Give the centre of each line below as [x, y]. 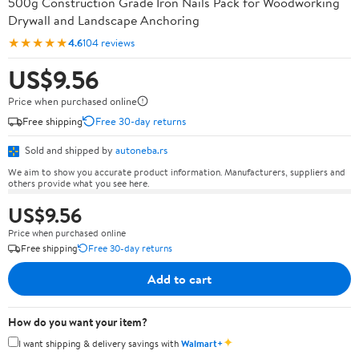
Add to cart [179, 278]
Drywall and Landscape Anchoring [104, 20]
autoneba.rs [141, 150]
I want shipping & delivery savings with [100, 343]
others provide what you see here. [79, 183]
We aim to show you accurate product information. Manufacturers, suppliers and [177, 171]
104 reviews [109, 42]
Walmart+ [202, 343]
